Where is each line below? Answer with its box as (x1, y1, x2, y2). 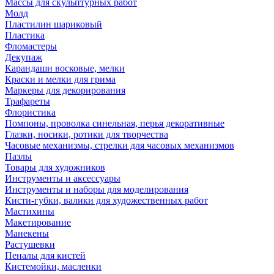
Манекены (5, 228, 49, 239)
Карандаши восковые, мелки (5, 63, 125, 73)
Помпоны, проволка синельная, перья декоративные (5, 118, 224, 128)
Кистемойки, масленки (5, 261, 102, 272)
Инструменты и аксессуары (5, 173, 120, 183)
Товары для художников (5, 162, 105, 172)
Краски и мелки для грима (5, 74, 116, 84)
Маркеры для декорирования (5, 85, 125, 95)
